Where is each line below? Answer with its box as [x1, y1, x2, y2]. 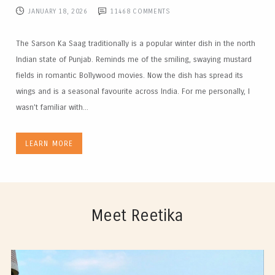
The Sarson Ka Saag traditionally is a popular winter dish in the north [16, 39, 255, 49]
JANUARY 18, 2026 [28, 7, 88, 16]
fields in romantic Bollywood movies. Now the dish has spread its [16, 71, 243, 81]
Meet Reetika [91, 206, 184, 225]
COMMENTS [130, 7, 171, 16]
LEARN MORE [25, 139, 74, 148]
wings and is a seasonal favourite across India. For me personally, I [16, 87, 250, 97]
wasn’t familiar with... [16, 103, 88, 113]
